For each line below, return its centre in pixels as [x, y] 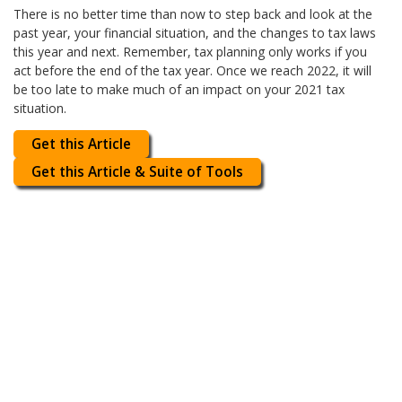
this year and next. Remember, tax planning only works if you [191, 51]
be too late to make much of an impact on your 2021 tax [179, 89]
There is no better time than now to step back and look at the [193, 13]
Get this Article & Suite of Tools [138, 171]
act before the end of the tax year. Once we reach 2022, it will [193, 70]
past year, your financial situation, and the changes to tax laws [195, 32]
